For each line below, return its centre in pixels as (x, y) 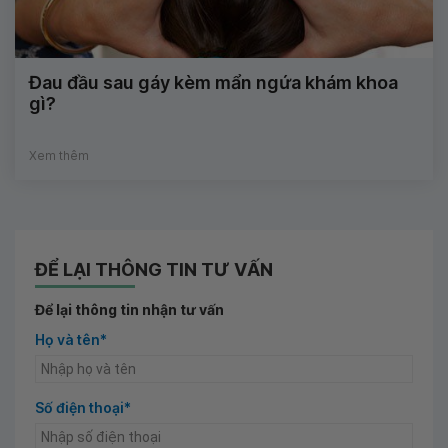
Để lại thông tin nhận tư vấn (129, 310)
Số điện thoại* (83, 408)
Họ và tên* (71, 340)
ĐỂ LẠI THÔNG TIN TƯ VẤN (154, 270)
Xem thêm (59, 156)
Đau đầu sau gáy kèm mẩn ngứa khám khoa (213, 83)
